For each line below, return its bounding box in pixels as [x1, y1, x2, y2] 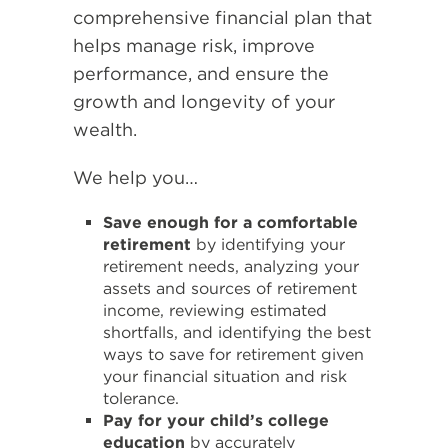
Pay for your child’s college [103, 411, 329, 430]
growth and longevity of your [73, 91, 335, 112]
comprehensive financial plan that [73, 7, 372, 28]
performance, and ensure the [73, 63, 329, 84]
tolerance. [103, 389, 179, 408]
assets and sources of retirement [103, 279, 357, 298]
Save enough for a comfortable [103, 213, 358, 232]
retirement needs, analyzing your [103, 257, 359, 276]
